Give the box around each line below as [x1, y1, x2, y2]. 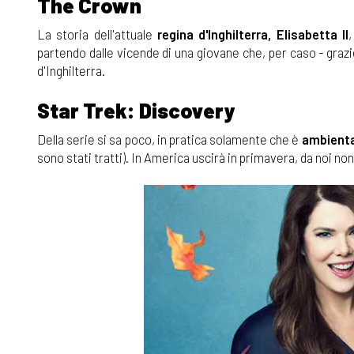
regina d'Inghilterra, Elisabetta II [156, 25, 348, 42]
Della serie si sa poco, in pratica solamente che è [37, 130, 302, 147]
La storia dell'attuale [37, 25, 157, 42]
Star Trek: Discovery [37, 97, 235, 122]
